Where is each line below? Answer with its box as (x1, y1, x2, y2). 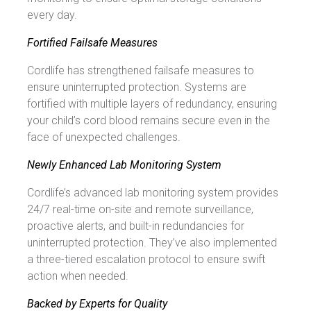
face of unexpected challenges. (27, 130, 180, 144)
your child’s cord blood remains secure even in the (27, 113, 270, 127)
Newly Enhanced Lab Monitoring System (27, 158, 221, 171)
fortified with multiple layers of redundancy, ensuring (27, 96, 277, 110)
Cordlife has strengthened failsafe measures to (27, 63, 254, 77)
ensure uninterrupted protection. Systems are (27, 80, 246, 94)
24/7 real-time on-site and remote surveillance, (27, 202, 253, 216)
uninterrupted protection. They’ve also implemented (27, 235, 277, 249)
